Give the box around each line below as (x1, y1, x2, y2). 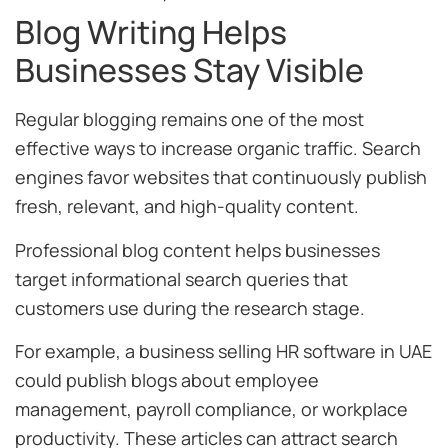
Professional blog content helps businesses (15, 237, 380, 262)
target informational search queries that (15, 266, 348, 291)
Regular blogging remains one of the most (15, 107, 364, 132)
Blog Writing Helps (15, 10, 287, 55)
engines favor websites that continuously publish (15, 165, 427, 190)
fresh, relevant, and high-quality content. (15, 194, 359, 219)
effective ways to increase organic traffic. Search (15, 136, 421, 161)
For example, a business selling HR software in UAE (15, 339, 432, 364)
